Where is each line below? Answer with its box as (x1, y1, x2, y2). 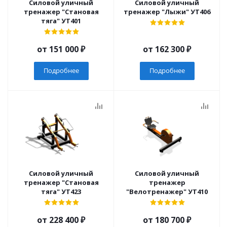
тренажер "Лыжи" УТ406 (191, 7, 210, 16)
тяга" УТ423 (61, 187, 81, 196)
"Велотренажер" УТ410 (188, 187, 208, 196)
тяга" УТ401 (61, 16, 81, 25)
